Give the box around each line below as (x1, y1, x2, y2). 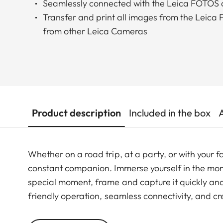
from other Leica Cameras (43, 25, 147, 37)
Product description (32, 106, 121, 119)
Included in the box (129, 106, 211, 119)
